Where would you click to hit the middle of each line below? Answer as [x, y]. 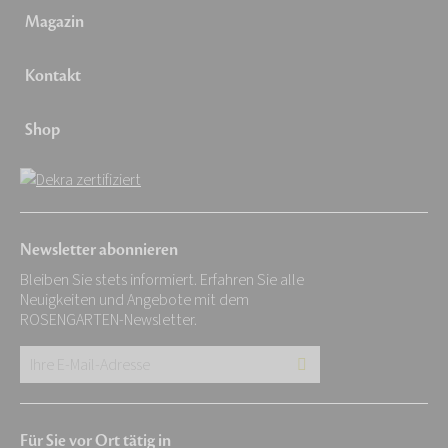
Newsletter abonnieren [99, 250]
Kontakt [53, 76]
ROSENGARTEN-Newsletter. [108, 320]
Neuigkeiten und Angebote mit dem [134, 300]
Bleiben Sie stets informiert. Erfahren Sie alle [162, 280]
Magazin [54, 22]
